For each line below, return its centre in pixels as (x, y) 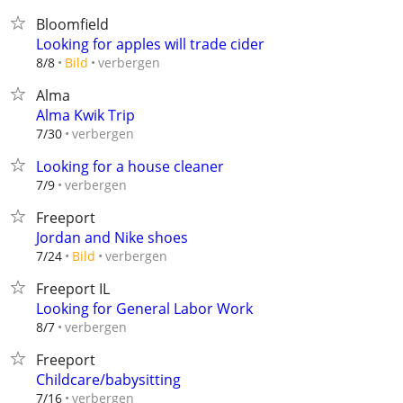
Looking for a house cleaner (130, 166)
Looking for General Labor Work (144, 309)
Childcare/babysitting (108, 380)
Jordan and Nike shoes (112, 237)
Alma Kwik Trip (85, 115)
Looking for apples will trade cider (150, 44)
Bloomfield (72, 24)
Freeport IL (73, 289)
